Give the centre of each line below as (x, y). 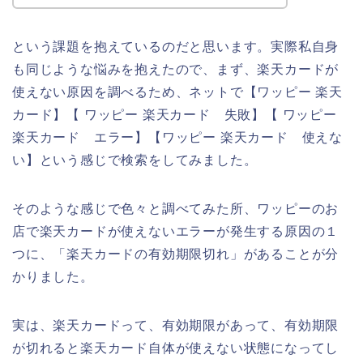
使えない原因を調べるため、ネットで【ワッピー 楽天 (177, 92)
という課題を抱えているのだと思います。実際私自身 (176, 47)
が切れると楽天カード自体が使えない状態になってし (176, 348)
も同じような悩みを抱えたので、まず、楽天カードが (176, 70)
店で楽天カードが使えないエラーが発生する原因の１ (176, 232)
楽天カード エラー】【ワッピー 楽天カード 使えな (177, 138)
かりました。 (53, 277)
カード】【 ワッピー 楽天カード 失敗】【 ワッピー (175, 115)
